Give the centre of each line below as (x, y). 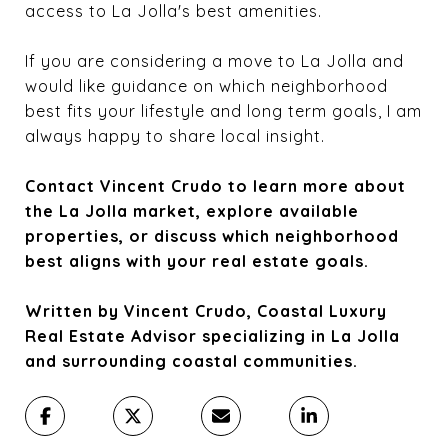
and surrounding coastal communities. (191, 360)
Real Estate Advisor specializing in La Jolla (212, 335)
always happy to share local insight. (175, 135)
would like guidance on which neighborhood (206, 85)
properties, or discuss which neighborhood (212, 235)
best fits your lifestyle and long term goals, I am (223, 110)
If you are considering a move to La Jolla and (214, 60)
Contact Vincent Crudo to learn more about (215, 185)
